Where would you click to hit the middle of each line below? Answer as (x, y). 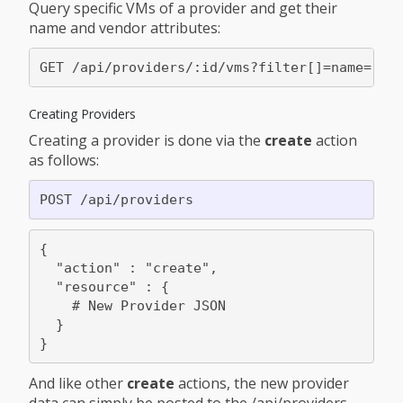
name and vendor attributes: (125, 28)
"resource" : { (104, 287)
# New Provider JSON (132, 305)
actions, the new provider (262, 384)
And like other (78, 384)
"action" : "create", (128, 268)
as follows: (64, 161)
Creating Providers (82, 114)
